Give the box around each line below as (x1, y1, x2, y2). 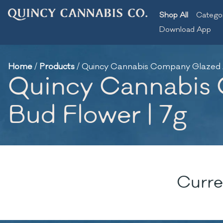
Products (39, 61, 75, 72)
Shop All (159, 10, 188, 20)
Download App (159, 25, 211, 34)
